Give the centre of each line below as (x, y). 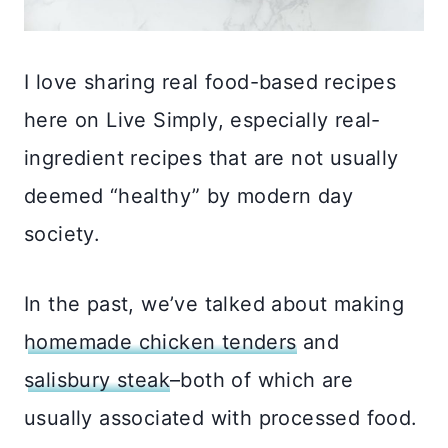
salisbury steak (97, 380)
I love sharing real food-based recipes (210, 82)
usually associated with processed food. (221, 418)
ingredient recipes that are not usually (211, 158)
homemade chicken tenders (160, 342)
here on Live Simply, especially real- (202, 120)
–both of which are (262, 380)
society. (65, 234)
